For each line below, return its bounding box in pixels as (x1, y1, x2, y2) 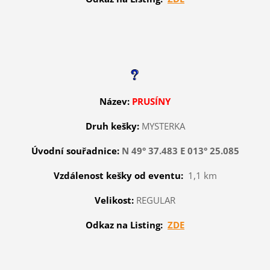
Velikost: (95, 193, 134, 206)
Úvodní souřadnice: (31, 144, 119, 157)
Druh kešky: (85, 119, 142, 132)
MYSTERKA (141, 119, 185, 132)
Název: (99, 95, 130, 107)
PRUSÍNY (132, 95, 171, 107)
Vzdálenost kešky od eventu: (53, 169, 183, 181)
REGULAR (134, 193, 175, 206)
